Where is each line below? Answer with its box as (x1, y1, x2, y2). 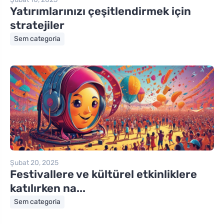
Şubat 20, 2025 (10, 158, 58, 167)
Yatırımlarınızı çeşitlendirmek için (10, 4, 191, 18)
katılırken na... (10, 181, 85, 195)
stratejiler (10, 18, 64, 32)
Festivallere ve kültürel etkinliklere (10, 167, 197, 181)
